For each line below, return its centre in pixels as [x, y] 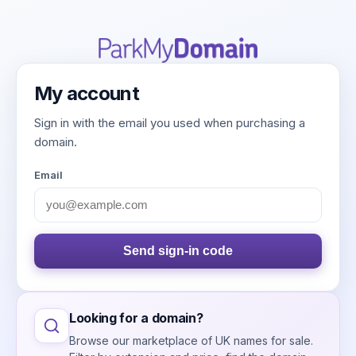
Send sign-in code [178, 250]
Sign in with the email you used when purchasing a [170, 122]
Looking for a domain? [136, 317]
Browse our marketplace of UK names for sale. [191, 340]
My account [87, 93]
